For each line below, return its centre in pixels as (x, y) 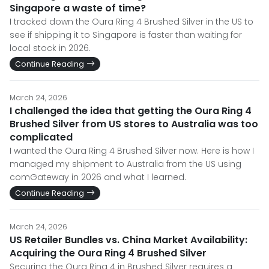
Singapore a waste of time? (78, 8)
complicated (41, 137)
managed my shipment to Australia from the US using (125, 164)
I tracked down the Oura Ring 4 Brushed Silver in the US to (131, 22)
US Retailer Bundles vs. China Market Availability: (128, 240)
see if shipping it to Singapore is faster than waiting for (126, 35)
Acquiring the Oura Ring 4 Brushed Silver (108, 253)
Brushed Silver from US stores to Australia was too (134, 124)
